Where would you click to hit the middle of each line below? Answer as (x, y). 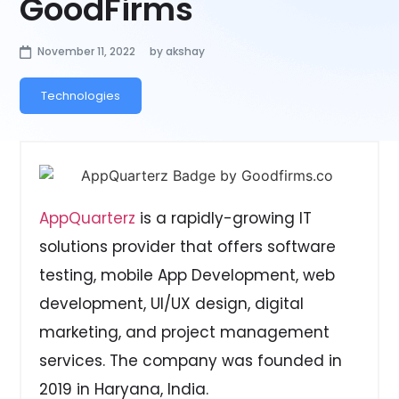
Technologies (81, 96)
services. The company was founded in (191, 360)
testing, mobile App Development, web (187, 275)
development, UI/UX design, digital (172, 303)
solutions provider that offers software (188, 246)
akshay (186, 52)
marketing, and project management (185, 332)
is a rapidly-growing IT (224, 218)
